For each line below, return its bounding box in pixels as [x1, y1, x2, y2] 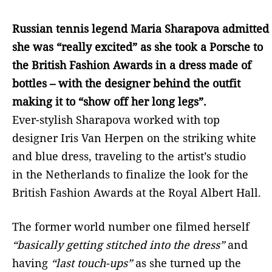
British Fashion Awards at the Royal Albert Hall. [12, 185, 261, 200]
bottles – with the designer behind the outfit [12, 75, 240, 90]
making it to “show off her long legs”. [12, 93, 206, 109]
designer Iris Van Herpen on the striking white [12, 130, 256, 145]
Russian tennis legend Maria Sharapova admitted [12, 21, 269, 36]
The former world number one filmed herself [12, 219, 250, 234]
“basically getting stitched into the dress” [12, 237, 225, 252]
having [12, 255, 48, 270]
